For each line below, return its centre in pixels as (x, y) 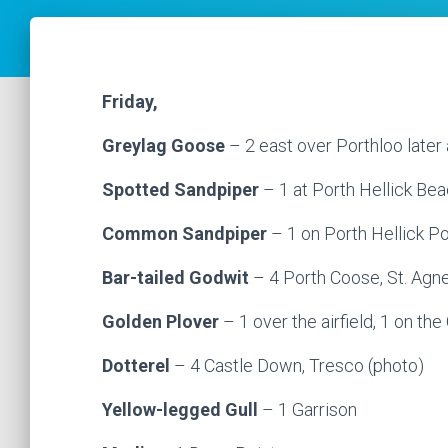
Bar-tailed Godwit (177, 277)
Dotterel (138, 365)
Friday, (132, 101)
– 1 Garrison (309, 409)
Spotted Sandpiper (182, 189)
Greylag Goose (165, 145)
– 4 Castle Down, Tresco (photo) (299, 365)
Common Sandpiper (186, 233)
